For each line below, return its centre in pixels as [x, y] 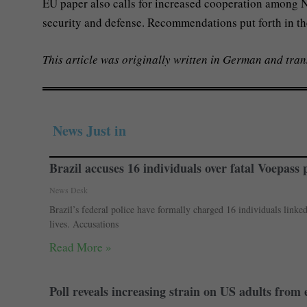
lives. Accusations [84, 224]
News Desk [69, 190]
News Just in [89, 131]
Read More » [81, 247]
